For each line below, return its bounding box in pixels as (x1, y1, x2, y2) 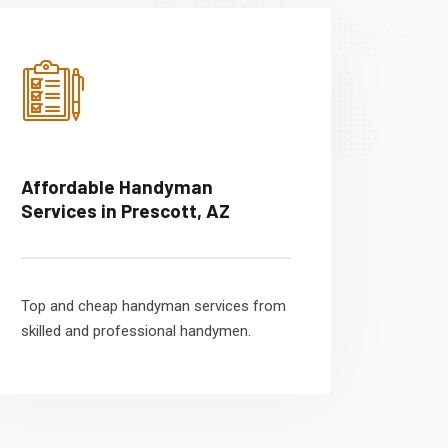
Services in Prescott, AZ (21, 199, 230, 222)
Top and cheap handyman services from (21, 297, 286, 315)
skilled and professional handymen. (21, 322, 251, 340)
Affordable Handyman (21, 175, 213, 198)
